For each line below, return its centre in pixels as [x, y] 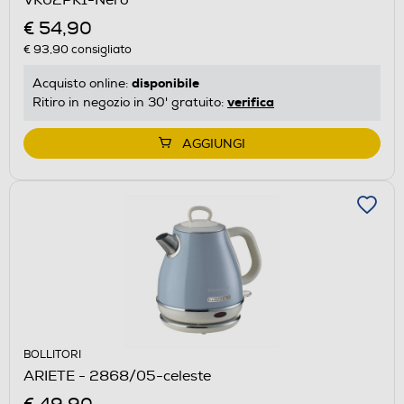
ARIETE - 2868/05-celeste [117, 376]
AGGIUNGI [214, 143]
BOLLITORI [52, 354]
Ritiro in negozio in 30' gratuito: [130, 102]
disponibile [165, 83]
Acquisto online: [82, 83]
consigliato [100, 49]
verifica [251, 101]
